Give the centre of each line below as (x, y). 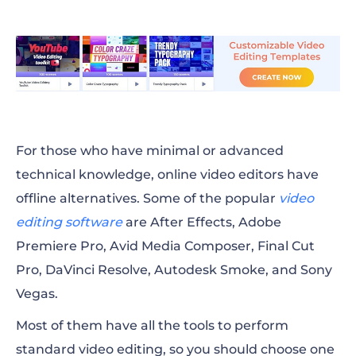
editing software (69, 222)
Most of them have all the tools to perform (152, 325)
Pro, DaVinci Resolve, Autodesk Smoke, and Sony (174, 269)
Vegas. (37, 293)
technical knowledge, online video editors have (167, 174)
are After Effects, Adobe (202, 222)
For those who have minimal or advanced (150, 150)
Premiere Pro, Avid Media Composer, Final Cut (165, 246)
